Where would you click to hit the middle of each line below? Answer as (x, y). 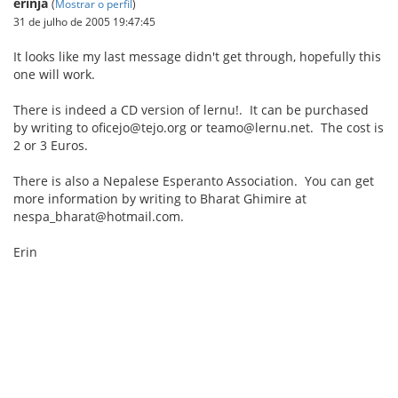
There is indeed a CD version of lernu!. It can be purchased (191, 110)
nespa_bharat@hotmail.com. (99, 216)
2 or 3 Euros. (51, 145)
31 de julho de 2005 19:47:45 (84, 21)
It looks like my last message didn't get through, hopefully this (197, 56)
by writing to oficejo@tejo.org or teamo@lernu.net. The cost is (199, 127)
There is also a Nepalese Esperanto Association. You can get (194, 181)
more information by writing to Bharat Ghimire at (160, 199)
